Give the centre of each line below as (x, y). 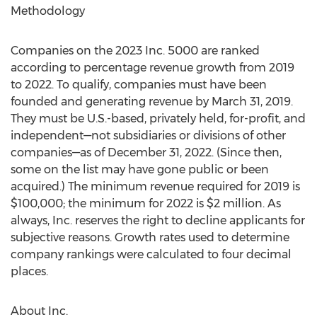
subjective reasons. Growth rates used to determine (150, 237)
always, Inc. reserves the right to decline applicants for (158, 220)
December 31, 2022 (160, 152)
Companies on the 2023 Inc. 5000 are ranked (135, 51)
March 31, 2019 (251, 102)
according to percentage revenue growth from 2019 (152, 68)
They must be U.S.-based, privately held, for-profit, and (158, 119)
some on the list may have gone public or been (140, 169)
